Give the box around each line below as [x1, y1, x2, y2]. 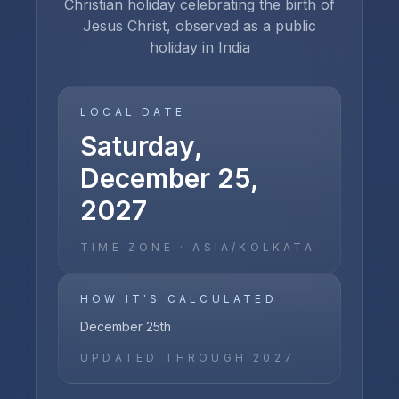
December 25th [80, 319, 171, 334]
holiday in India [149, 38, 250, 56]
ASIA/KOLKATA [192, 240, 315, 254]
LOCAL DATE [80, 105, 185, 118]
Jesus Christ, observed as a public [83, 17, 316, 35]
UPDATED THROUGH [80, 351, 254, 364]
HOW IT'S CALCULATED [80, 292, 277, 305]
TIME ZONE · [80, 240, 193, 254]
